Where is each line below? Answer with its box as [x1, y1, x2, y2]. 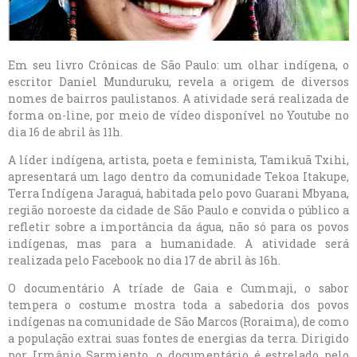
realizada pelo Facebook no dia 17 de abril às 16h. [8, 252, 280, 268]
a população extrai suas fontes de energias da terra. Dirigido [8, 330, 349, 346]
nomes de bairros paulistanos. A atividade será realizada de [8, 90, 349, 106]
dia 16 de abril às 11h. [8, 124, 123, 139]
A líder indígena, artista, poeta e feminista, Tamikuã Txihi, [8, 151, 349, 167]
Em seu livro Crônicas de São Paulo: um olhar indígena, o [8, 57, 349, 73]
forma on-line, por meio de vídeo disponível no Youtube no [8, 107, 349, 123]
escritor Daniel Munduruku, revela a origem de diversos [8, 73, 349, 89]
